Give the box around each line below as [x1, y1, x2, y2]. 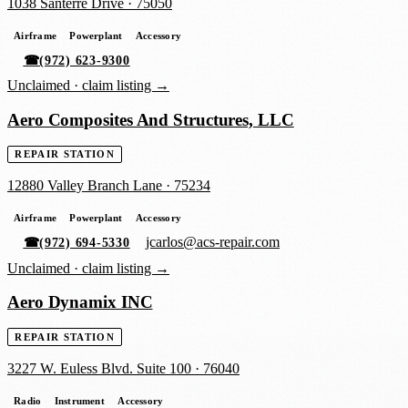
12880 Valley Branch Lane [7, 178, 162, 194]
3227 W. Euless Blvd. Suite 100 [7, 360, 191, 376]
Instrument [54, 394, 105, 406]
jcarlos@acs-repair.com [146, 234, 280, 250]
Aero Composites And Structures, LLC [7, 109, 294, 129]
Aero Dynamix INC [7, 292, 153, 312]
